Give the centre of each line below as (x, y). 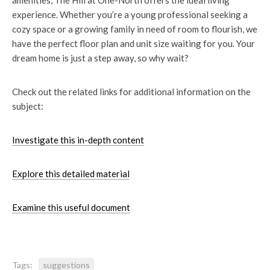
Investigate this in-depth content (78, 140)
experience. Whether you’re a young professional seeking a (130, 14)
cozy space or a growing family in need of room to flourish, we (135, 29)
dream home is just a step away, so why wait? (100, 58)
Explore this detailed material (71, 174)
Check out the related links (65, 92)
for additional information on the (184, 92)
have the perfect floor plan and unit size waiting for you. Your (133, 43)
